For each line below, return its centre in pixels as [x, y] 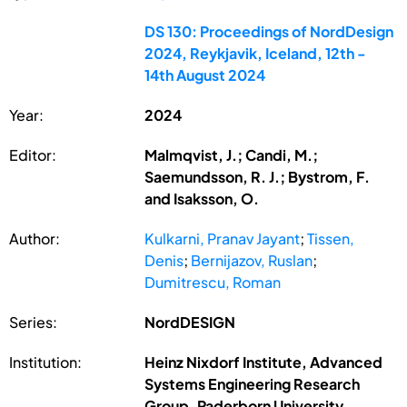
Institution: [45, 362]
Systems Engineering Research [253, 383]
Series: [33, 322]
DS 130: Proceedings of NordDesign [269, 31]
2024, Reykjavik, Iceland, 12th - [256, 53]
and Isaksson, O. [202, 198]
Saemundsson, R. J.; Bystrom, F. [258, 176]
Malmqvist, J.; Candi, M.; [232, 154]
